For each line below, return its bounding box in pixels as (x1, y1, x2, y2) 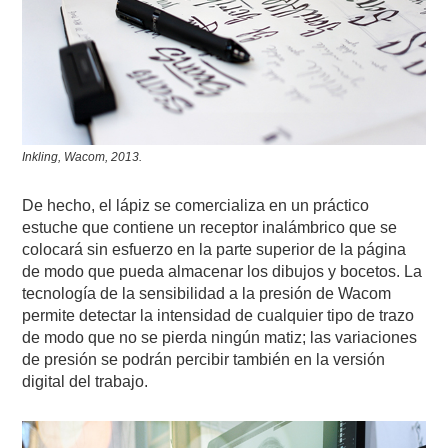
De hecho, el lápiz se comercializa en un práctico (22, 197, 370, 215)
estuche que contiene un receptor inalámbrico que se (22, 219, 398, 237)
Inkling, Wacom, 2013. (22, 150, 143, 165)
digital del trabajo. (22, 373, 149, 391)
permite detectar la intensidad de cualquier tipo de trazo (22, 307, 415, 325)
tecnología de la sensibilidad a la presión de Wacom (22, 285, 392, 303)
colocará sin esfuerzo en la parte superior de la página (22, 241, 407, 259)
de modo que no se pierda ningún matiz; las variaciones (22, 329, 418, 347)
